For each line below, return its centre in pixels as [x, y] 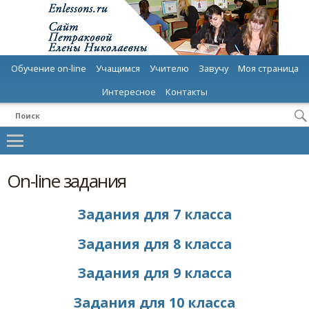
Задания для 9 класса [154, 273]
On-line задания [67, 181]
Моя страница [268, 68]
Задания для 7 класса [154, 215]
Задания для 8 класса [154, 243]
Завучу [213, 68]
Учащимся [118, 68]
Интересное [129, 92]
